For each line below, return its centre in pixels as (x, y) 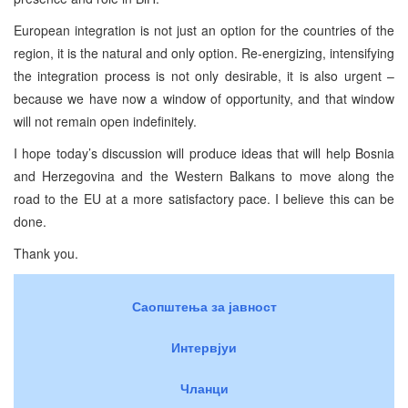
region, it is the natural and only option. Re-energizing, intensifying (204, 52)
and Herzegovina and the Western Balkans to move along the (204, 175)
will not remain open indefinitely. (105, 121)
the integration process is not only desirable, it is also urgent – (204, 75)
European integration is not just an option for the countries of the (204, 30)
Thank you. (46, 253)
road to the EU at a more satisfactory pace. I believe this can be (204, 198)
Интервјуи (204, 347)
